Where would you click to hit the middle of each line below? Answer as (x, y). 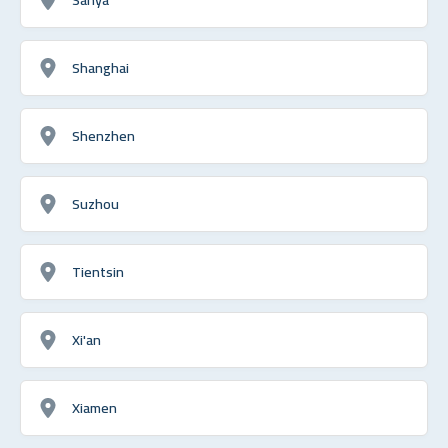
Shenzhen (103, 135)
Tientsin (98, 271)
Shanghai (100, 67)
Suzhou (95, 203)
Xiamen (94, 407)
